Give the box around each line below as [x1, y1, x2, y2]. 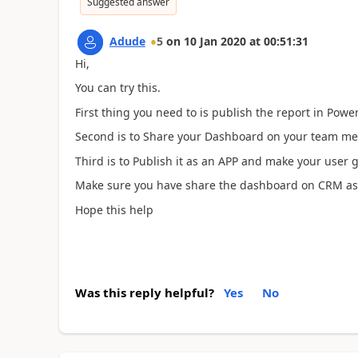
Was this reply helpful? [74, 284, 214, 300]
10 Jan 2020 [183, 33, 246, 49]
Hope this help [74, 201, 153, 217]
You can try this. [74, 80, 161, 95]
